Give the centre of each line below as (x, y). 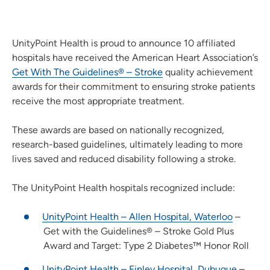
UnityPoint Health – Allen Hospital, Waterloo (137, 217)
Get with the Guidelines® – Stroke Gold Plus (139, 231)
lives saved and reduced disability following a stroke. (124, 159)
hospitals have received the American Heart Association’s (135, 58)
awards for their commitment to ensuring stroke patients (133, 87)
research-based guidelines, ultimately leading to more (127, 145)
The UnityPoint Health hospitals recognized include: (124, 188)
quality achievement (208, 72)
